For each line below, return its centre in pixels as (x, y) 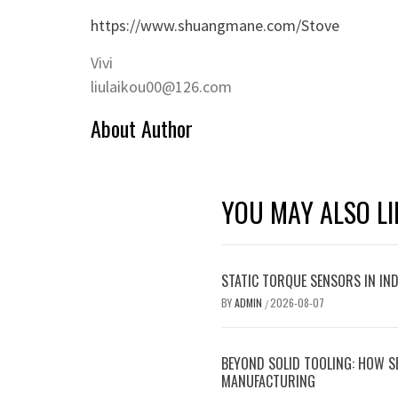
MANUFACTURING (268, 381)
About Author (142, 128)
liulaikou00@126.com (161, 87)
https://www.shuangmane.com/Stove (215, 25)
